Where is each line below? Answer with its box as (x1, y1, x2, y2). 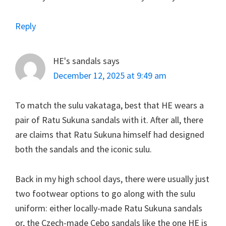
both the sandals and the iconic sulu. (15, 143, 152, 155)
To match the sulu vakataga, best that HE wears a (15, 99, 204, 111)
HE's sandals (53, 54, 101, 67)
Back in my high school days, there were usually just (15, 173, 209, 185)
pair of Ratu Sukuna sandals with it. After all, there (15, 114, 203, 126)
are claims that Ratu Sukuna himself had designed (15, 128, 204, 140)
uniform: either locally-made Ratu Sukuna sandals (15, 202, 202, 214)
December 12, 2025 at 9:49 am (53, 69, 166, 81)
